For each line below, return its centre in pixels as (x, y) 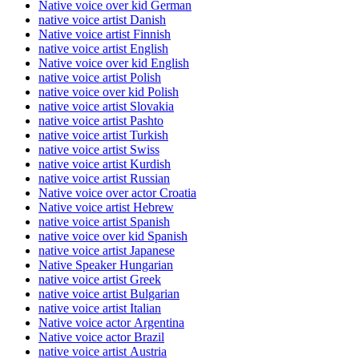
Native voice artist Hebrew (106, 208)
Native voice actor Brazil (101, 337)
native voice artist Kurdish (105, 164)
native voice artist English (103, 49)
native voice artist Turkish (103, 135)
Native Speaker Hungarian (106, 265)
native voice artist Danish (102, 20)
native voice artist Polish (100, 78)
